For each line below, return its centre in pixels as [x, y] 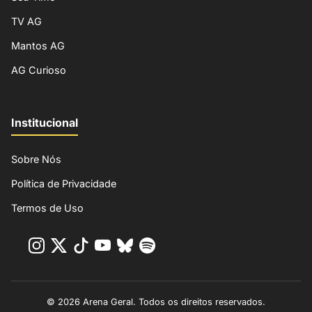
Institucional [45, 122]
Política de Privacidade [64, 183]
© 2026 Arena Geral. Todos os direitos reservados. [156, 302]
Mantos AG [38, 46]
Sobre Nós [36, 159]
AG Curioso [39, 70]
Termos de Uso [47, 208]
